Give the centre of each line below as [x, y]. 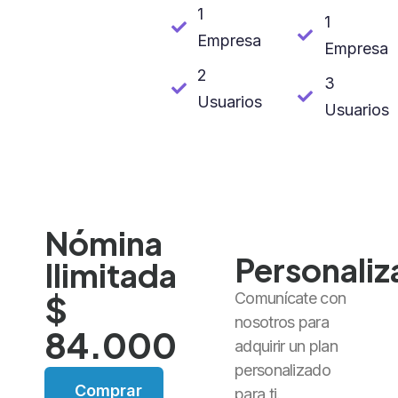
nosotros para [282, 322]
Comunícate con [291, 298]
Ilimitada [111, 275]
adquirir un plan [286, 346]
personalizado [283, 370]
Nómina [103, 243]
